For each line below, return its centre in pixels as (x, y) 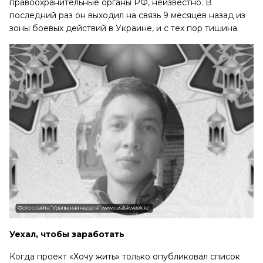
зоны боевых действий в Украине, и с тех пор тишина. (128, 28)
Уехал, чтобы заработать (67, 234)
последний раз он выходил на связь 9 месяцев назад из (127, 15)
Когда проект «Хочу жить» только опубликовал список (125, 256)
